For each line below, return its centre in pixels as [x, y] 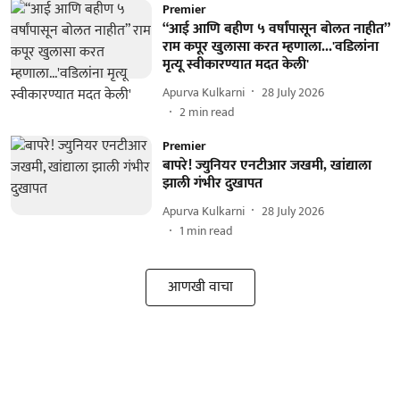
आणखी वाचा [200, 287]
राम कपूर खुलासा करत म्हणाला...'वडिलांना [270, 47]
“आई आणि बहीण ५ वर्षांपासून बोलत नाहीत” [275, 29]
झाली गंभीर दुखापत [212, 183]
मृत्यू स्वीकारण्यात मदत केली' [235, 65]
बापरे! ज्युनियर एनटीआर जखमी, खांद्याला [267, 166]
